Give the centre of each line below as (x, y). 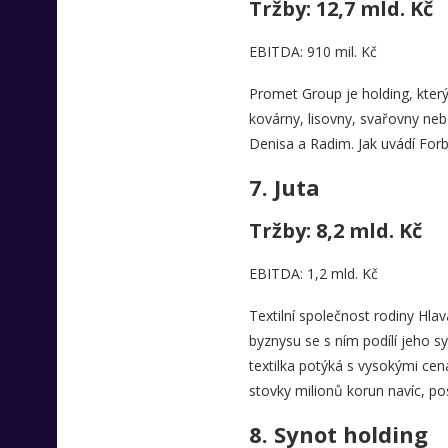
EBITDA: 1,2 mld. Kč (313, 273)
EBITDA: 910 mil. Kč (312, 51)
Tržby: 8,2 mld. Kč (335, 230)
